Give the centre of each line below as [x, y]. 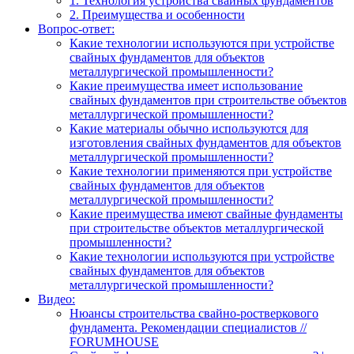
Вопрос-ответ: [76, 28]
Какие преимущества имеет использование [186, 85]
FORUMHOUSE [114, 341]
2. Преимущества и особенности [157, 14]
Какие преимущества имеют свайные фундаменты [206, 213]
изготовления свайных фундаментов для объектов [205, 142]
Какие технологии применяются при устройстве [201, 171]
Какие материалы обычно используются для [189, 128]
